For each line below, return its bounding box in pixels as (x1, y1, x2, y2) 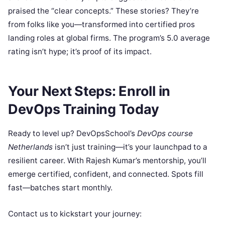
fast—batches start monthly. (8, 183, 113, 193)
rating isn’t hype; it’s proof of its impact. (8, 46, 152, 56)
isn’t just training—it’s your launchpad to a (53, 142, 207, 152)
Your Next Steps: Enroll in (8, 83, 170, 100)
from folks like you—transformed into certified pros (8, 19, 195, 29)
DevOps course (137, 129, 193, 139)
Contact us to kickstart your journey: (8, 209, 142, 219)
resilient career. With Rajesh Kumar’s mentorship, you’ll (8, 156, 206, 166)
